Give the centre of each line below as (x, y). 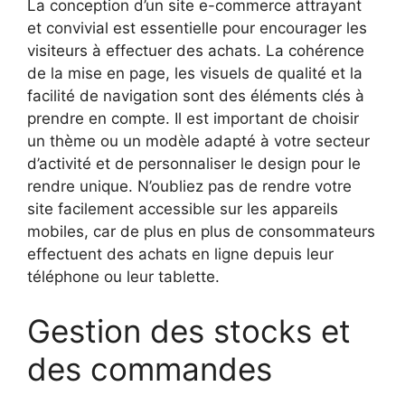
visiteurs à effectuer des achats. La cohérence (196, 51)
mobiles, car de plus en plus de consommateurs (201, 232)
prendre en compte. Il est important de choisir (193, 119)
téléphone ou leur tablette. (123, 277)
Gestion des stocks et (189, 330)
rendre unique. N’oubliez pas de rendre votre (189, 187)
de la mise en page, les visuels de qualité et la (195, 74)
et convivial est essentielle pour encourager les (197, 28)
